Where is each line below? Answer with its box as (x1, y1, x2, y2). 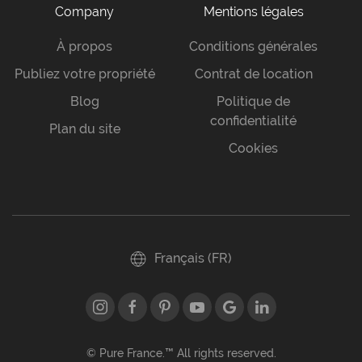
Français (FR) (154, 250, 232, 267)
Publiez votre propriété (14, 66, 155, 82)
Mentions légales (203, 4, 304, 20)
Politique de (217, 94, 290, 110)
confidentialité (210, 113, 297, 129)
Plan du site (48, 121, 120, 137)
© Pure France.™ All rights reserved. (86, 347, 276, 360)
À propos (57, 39, 112, 55)
